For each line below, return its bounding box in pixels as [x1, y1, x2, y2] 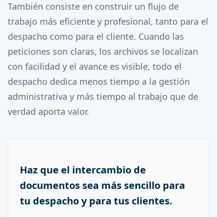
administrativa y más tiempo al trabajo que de [8, 91, 198, 102]
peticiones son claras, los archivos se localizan [8, 46, 198, 57]
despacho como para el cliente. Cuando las [8, 31, 184, 42]
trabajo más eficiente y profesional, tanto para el [8, 15, 208, 27]
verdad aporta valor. [8, 106, 89, 117]
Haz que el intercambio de [20, 163, 146, 176]
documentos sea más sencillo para [20, 179, 185, 192]
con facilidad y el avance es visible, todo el [8, 61, 182, 72]
